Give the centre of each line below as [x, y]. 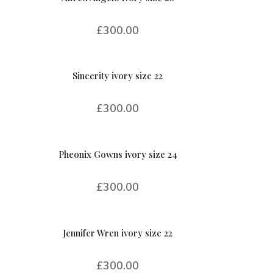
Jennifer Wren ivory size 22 [118, 232]
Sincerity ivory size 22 [118, 76]
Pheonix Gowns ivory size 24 [118, 154]
